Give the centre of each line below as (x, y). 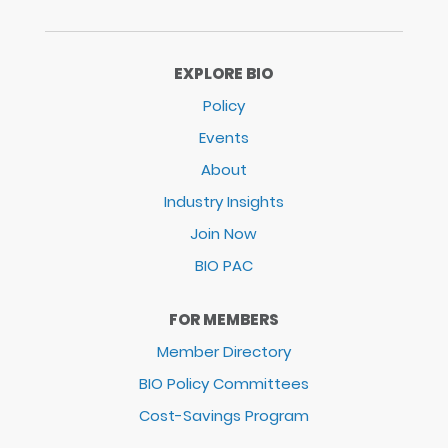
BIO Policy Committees (223, 384)
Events (223, 138)
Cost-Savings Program (223, 416)
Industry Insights (223, 202)
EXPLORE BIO (224, 74)
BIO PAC (223, 266)
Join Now (224, 234)
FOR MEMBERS (223, 320)
